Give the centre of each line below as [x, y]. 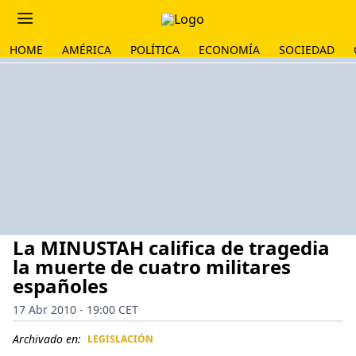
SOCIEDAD [307, 50]
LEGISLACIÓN [120, 339]
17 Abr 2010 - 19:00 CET [75, 310]
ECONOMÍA [229, 50]
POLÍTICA [155, 50]
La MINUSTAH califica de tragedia [171, 248]
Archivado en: [47, 339]
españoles [60, 286]
